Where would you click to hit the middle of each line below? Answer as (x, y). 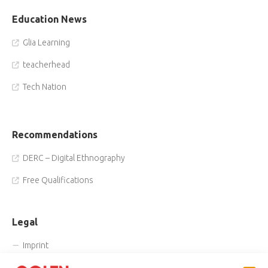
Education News (49, 19)
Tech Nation (45, 87)
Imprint (36, 245)
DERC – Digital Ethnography (74, 158)
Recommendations (55, 135)
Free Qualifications (58, 180)
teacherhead (46, 65)
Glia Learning (46, 42)
